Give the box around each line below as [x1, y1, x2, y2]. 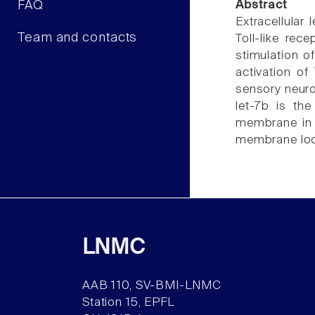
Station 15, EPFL [82, 296, 175, 309]
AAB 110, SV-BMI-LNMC [82, 279, 221, 292]
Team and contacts [18, 31, 138, 44]
